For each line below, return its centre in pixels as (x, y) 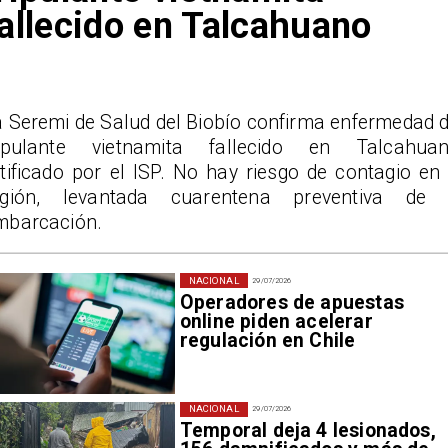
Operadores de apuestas (291, 302)
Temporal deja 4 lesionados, (307, 431)
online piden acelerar (276, 321)
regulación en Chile (267, 340)
